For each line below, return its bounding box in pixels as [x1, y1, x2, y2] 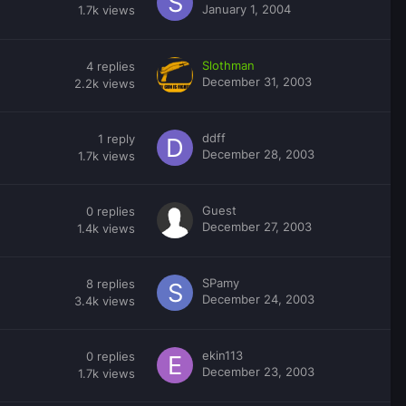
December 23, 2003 [202, 363, 314, 379]
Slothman [202, 57, 255, 72]
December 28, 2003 [202, 146, 314, 161]
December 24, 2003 [202, 291, 314, 306]
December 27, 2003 [202, 218, 312, 234]
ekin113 [202, 347, 243, 362]
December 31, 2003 [202, 73, 312, 89]
